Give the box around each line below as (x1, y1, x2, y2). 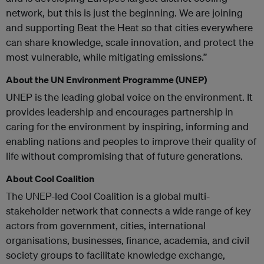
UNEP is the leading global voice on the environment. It (6, 91, 253, 103)
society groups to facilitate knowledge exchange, (6, 249, 225, 261)
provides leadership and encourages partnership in (6, 105, 233, 118)
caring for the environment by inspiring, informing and (6, 120, 249, 133)
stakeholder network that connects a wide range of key (6, 204, 251, 217)
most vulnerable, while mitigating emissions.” (6, 51, 207, 63)
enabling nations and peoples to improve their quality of (6, 135, 256, 147)
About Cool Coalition (6, 173, 94, 184)
